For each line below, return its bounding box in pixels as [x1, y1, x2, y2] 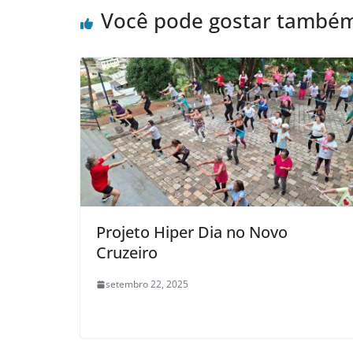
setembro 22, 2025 [106, 277, 188, 292]
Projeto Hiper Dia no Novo [96, 221, 288, 243]
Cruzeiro [96, 242, 158, 264]
